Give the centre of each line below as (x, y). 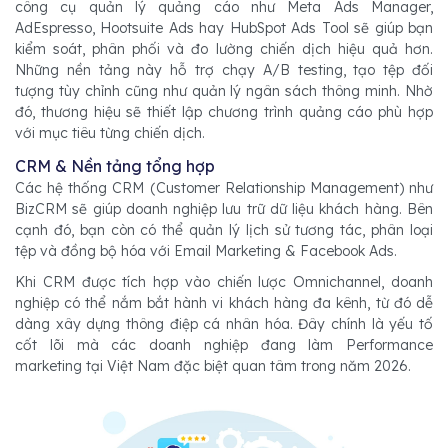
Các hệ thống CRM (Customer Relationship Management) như (224, 188)
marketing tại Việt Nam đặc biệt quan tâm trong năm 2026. (213, 366)
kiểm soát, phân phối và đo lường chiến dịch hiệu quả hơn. (224, 49)
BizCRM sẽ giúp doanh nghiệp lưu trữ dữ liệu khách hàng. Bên (224, 209)
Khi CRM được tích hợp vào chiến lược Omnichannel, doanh (224, 282)
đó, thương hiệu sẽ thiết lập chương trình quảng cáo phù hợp (224, 112)
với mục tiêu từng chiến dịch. (110, 133)
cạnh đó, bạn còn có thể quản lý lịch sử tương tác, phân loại (224, 230)
